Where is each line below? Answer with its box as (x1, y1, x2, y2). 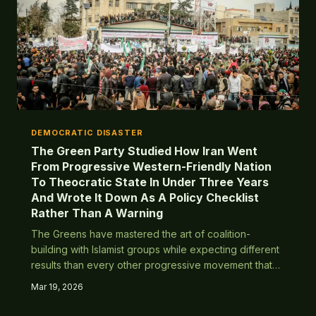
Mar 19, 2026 (31, 281, 83, 292)
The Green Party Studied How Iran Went (31, 144, 257, 158)
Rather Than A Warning (31, 206, 163, 220)
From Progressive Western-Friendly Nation (31, 159, 272, 174)
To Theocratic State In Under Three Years (31, 175, 269, 189)
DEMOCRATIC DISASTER (31, 128, 143, 138)
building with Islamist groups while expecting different (31, 243, 279, 255)
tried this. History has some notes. (31, 274, 186, 286)
